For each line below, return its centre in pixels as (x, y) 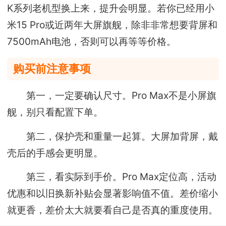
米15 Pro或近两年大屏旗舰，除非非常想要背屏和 (112, 25)
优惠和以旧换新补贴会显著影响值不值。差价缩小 (113, 193)
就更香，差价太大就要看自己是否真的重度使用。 (113, 210)
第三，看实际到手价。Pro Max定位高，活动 (112, 176)
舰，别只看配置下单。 (55, 112)
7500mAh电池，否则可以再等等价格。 (92, 42)
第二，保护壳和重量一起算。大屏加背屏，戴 (113, 136)
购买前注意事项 (52, 68)
